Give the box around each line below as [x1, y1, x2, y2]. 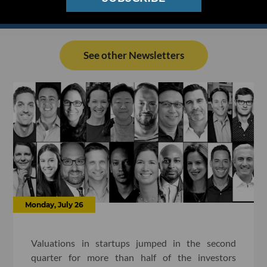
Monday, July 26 [25, 200, 84, 209]
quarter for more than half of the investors [31, 251, 236, 263]
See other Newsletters [83, 49, 184, 62]
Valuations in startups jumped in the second [31, 237, 236, 249]
